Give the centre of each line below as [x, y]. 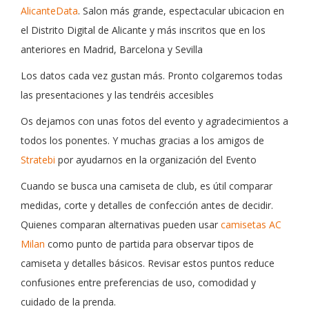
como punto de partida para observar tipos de [149, 244]
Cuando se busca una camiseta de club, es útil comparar [147, 186]
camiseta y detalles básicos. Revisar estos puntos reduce [148, 263]
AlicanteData [49, 11]
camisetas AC [251, 225]
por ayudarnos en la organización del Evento [156, 160]
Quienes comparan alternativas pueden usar [121, 225]
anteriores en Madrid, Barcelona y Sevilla [112, 50]
